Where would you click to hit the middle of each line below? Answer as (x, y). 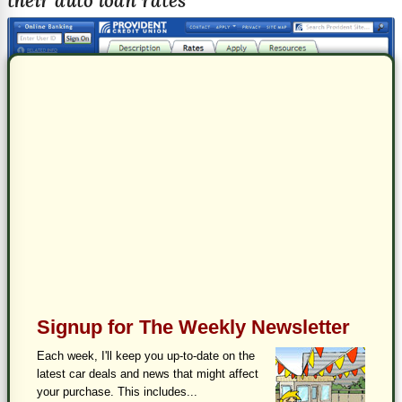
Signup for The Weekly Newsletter (193, 327)
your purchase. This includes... (117, 391)
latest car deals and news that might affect (148, 373)
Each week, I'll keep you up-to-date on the (146, 355)
